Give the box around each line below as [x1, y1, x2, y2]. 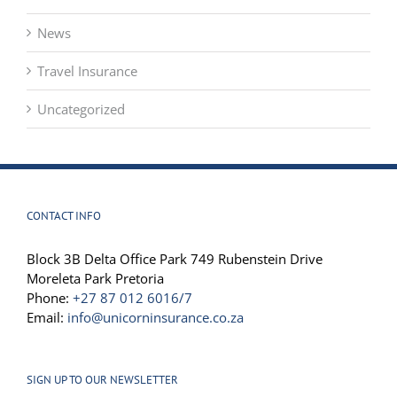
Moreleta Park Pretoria [27, 290, 164, 308]
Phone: [27, 309, 73, 328]
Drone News [37, 6, 113, 25]
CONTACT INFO [27, 229, 101, 245]
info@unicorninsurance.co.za [67, 329, 244, 347]
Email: [27, 329, 67, 347]
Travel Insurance [37, 82, 137, 101]
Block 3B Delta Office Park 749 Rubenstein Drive [27, 270, 323, 289]
